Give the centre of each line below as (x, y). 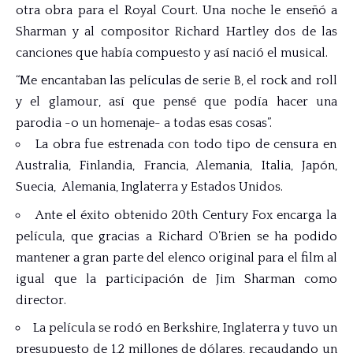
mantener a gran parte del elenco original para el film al (176, 257)
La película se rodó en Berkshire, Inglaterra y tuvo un (185, 328)
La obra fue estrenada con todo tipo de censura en (186, 145)
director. (41, 300)
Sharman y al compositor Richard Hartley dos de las (176, 31)
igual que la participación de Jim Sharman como (176, 279)
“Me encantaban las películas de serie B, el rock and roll (176, 81)
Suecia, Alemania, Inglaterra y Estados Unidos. (149, 187)
